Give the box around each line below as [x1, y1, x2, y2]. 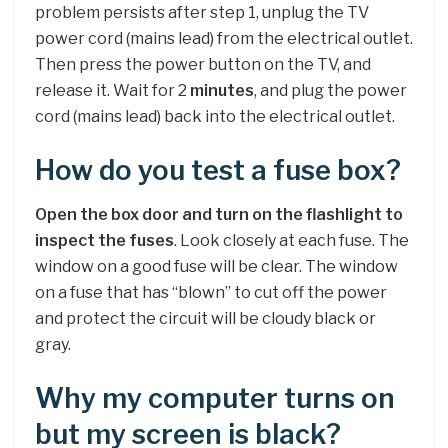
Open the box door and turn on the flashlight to [35, 205, 403, 225]
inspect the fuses [35, 231, 174, 251]
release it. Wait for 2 [35, 81, 190, 101]
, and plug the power [254, 81, 407, 101]
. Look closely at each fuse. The [174, 231, 409, 251]
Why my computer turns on [35, 381, 395, 415]
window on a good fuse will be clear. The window [35, 257, 398, 277]
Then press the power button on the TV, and [35, 55, 371, 75]
